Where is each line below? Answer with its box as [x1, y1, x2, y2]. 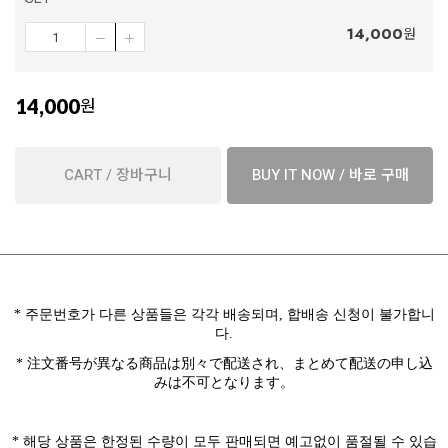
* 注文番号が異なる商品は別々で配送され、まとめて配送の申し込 [15, 355, 433, 371]
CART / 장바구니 [64, 163, 172, 186]
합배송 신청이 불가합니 [286, 307, 435, 323]
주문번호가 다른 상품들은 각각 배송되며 [24, 307, 279, 323]
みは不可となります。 [154, 374, 294, 390]
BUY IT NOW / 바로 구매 [251, 163, 409, 186]
